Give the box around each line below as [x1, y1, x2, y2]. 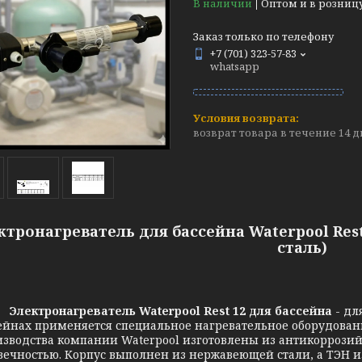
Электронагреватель [9, 303, 139, 318]
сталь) [277, 238, 327, 257]
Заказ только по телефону [193, 29, 334, 44]
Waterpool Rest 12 [139, 303, 249, 318]
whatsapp [210, 59, 259, 74]
